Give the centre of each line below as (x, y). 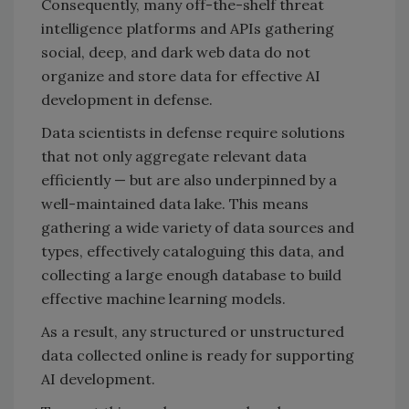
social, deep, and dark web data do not (176, 52)
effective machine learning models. (163, 298)
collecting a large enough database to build (191, 274)
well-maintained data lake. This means (175, 203)
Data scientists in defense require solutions (193, 132)
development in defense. (127, 99)
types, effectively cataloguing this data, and (193, 251)
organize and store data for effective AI (181, 75)
